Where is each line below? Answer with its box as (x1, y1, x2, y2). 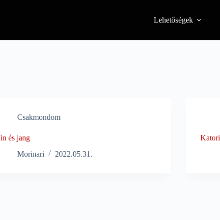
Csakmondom (17, 113, 61, 121)
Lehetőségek (154, 16, 193, 24)
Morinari (17, 149, 45, 158)
